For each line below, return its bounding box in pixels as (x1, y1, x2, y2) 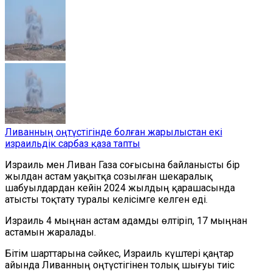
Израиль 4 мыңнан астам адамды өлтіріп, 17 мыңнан (5, 215, 247, 226)
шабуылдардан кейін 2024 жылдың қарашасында (5, 182, 235, 194)
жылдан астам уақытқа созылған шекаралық (5, 171, 212, 182)
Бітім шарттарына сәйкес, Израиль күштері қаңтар (5, 248, 234, 259)
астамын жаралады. (5, 226, 96, 238)
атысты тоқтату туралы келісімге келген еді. (5, 194, 208, 205)
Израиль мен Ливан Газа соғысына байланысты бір (5, 159, 240, 171)
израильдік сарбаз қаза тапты (5, 138, 140, 149)
